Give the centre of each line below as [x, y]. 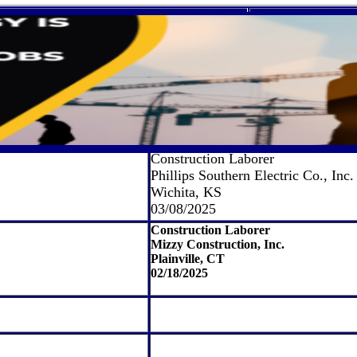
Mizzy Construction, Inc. [218, 244]
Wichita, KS [186, 192]
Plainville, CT [188, 259]
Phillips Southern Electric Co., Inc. [252, 175]
